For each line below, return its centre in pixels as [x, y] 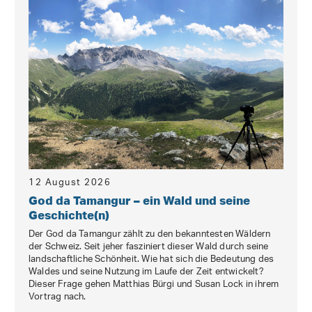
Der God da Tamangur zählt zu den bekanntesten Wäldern [150, 235]
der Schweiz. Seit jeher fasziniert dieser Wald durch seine [149, 247]
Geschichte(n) [69, 215]
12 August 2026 [70, 183]
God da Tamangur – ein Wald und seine [139, 201]
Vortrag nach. [57, 297]
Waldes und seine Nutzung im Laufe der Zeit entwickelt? [146, 272]
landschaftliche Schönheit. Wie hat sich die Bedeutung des [151, 260]
